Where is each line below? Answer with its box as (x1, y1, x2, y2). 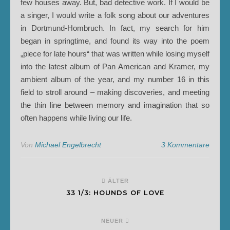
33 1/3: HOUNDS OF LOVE (66, 188, 164, 197)
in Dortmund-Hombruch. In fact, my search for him (21, 24, 209, 32)
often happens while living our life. (21, 113, 132, 122)
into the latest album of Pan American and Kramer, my (21, 62, 209, 71)
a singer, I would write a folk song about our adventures (21, 11, 209, 20)
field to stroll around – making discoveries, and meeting (21, 88, 209, 97)
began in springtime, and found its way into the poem (21, 36, 209, 45)
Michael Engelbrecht (35, 141, 101, 149)
